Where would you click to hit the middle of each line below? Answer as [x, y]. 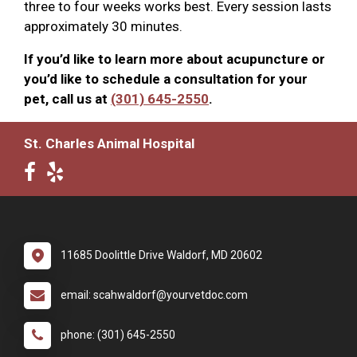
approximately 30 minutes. [103, 26]
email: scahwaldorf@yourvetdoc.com [154, 294]
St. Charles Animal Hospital [109, 143]
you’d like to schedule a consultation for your [166, 78]
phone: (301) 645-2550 [118, 334]
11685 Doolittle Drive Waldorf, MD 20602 [161, 255]
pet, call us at [67, 98]
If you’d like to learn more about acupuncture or [175, 59]
